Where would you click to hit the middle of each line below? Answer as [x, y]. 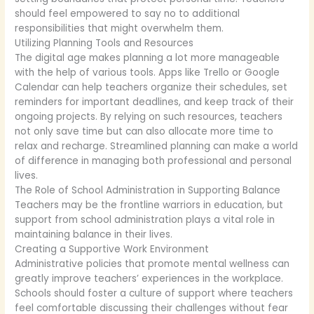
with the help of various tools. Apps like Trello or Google [148, 73]
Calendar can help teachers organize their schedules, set [151, 88]
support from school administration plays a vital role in [145, 220]
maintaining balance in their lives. [94, 235]
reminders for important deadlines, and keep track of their [155, 102]
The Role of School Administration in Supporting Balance [148, 191]
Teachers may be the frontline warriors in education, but [149, 205]
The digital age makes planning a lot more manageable [148, 58]
